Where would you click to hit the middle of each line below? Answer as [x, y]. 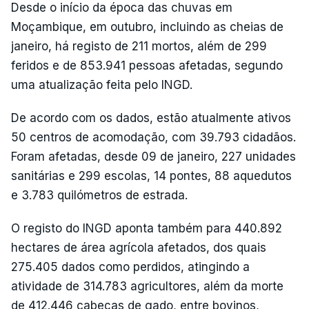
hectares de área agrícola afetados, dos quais [139, 247]
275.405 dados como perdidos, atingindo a [130, 267]
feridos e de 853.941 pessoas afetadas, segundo [147, 65]
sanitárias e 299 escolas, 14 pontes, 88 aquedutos [151, 176]
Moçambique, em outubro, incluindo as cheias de [147, 27]
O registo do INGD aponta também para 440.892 [147, 228]
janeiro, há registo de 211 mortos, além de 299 [139, 46]
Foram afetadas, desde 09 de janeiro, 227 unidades [153, 156]
